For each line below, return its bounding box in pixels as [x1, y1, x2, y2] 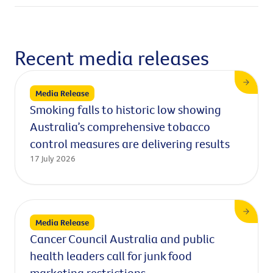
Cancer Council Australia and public [30, 231, 214, 246]
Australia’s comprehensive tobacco [30, 119, 210, 134]
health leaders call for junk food [30, 248, 192, 263]
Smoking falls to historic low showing [30, 102, 221, 117]
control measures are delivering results [30, 136, 230, 151]
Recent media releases [15, 44, 209, 71]
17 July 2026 [30, 153, 76, 164]
